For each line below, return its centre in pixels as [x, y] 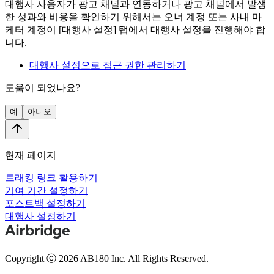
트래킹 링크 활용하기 [51, 177]
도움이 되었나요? [43, 87]
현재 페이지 [31, 155]
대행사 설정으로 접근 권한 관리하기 [108, 65]
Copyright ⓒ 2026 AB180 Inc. [66, 258]
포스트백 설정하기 [45, 203]
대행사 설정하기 [40, 216]
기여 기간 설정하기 [46, 190]
